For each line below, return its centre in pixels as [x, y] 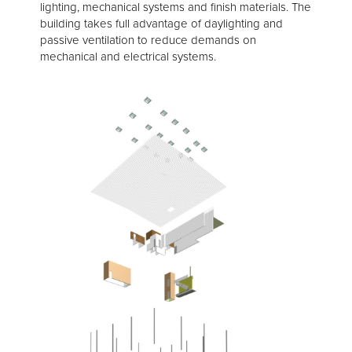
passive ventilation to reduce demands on [148, 40]
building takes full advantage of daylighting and [161, 24]
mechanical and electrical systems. [128, 57]
